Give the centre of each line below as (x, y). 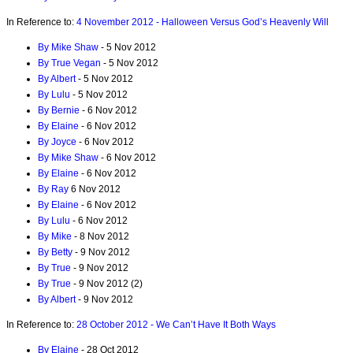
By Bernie (59, 110)
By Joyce (57, 141)
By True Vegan (69, 63)
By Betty (55, 252)
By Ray (53, 189)
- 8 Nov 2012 (100, 236)
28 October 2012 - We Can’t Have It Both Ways (176, 325)
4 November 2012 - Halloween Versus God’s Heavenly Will (203, 22)
